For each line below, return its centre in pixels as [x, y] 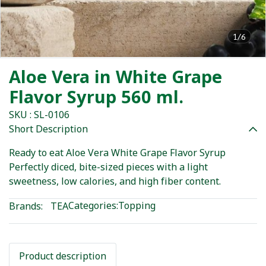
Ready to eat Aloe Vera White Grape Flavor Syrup [117, 153]
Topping [137, 206]
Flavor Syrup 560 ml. [96, 98]
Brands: [26, 207]
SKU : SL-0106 [39, 115]
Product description [63, 256]
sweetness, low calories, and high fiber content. [115, 182]
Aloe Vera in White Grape [115, 78]
